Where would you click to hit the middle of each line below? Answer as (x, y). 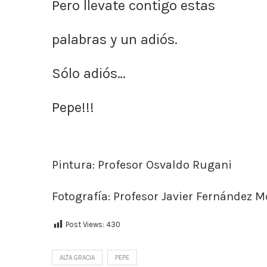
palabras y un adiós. (115, 39)
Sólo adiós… (89, 73)
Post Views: (85, 224)
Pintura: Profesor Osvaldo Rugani (142, 165)
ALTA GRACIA (77, 258)
